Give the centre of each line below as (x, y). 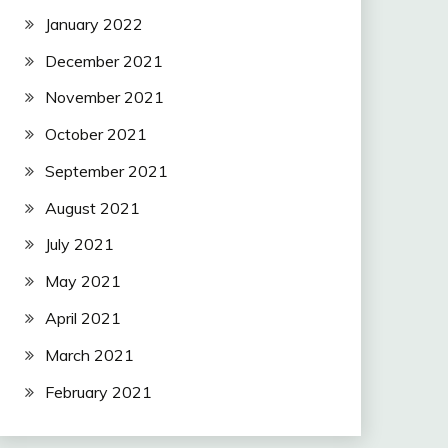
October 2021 (95, 134)
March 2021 (89, 354)
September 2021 (106, 170)
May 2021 (82, 281)
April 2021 (82, 318)
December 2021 (103, 60)
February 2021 (98, 391)
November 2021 (104, 97)
